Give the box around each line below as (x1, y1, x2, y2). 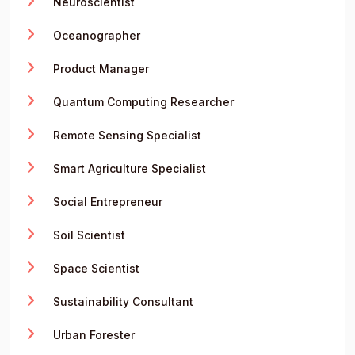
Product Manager (50, 61, 149, 75)
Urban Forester (50, 327, 135, 342)
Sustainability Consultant (50, 294, 193, 308)
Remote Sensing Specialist (50, 128, 201, 142)
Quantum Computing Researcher (50, 94, 234, 109)
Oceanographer (50, 28, 140, 42)
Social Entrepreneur (50, 194, 162, 208)
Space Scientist (50, 261, 139, 275)
